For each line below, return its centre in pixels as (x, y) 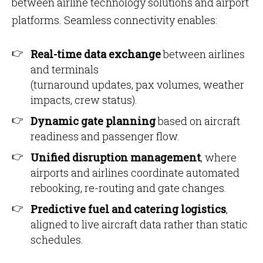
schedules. (57, 240)
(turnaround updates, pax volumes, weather (137, 85)
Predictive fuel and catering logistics (128, 209)
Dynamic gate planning (93, 121)
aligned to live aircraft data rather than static (139, 224)
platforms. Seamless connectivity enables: (114, 20)
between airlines (203, 54)
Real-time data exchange (96, 54)
